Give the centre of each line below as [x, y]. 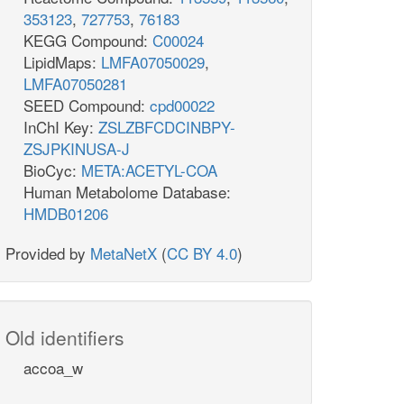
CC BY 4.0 [202, 253]
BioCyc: [52, 170]
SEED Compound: [87, 106]
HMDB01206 [66, 214]
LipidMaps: [62, 62]
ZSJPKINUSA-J [77, 149]
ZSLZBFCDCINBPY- [167, 127]
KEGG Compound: [88, 41]
